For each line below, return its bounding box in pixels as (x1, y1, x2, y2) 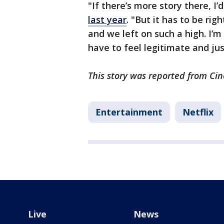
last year (88, 13, 126, 26)
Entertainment (95, 106, 162, 118)
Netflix (182, 106, 213, 118)
